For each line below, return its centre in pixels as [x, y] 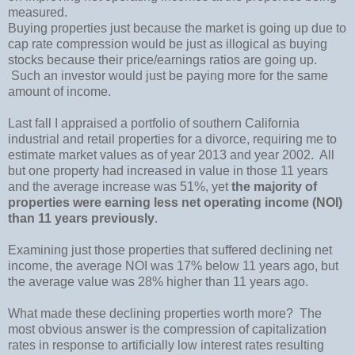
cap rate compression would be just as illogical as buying [168, 44]
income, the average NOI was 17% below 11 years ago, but [173, 265]
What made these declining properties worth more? [151, 313]
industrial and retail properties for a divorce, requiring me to [172, 139]
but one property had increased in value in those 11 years [168, 170]
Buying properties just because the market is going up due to [177, 28]
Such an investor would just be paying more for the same [168, 75]
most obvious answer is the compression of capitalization [167, 329]
